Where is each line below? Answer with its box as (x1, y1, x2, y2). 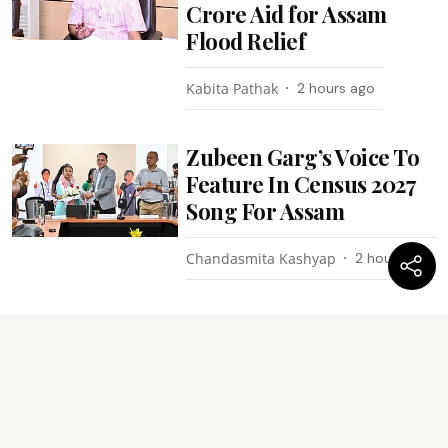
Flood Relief (186, 25, 306, 56)
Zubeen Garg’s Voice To (186, 141, 420, 172)
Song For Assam (186, 195, 345, 226)
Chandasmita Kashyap (186, 248, 337, 268)
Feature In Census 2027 (186, 168, 416, 199)
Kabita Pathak (186, 78, 279, 98)
